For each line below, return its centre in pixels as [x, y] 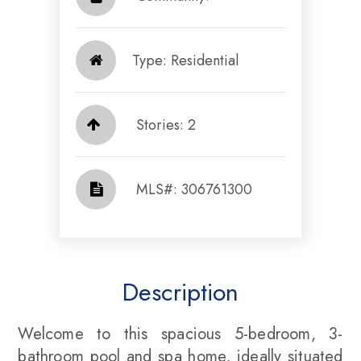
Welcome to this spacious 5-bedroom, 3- [180, 334]
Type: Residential [185, 60]
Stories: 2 [166, 124]
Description [180, 293]
